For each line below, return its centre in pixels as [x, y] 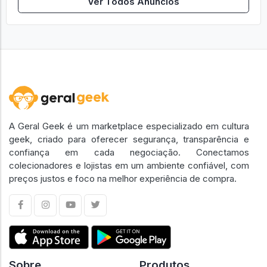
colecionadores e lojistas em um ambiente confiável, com [129, 165]
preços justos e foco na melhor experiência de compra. [123, 178]
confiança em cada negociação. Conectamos [129, 152]
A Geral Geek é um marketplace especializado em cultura [129, 126]
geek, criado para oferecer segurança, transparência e [129, 139]
